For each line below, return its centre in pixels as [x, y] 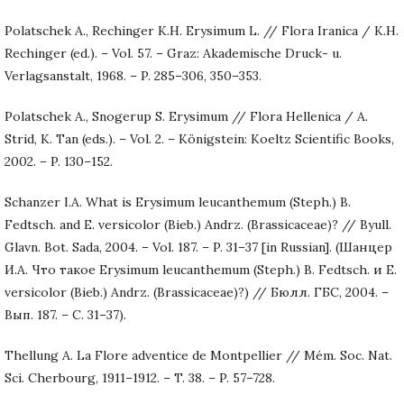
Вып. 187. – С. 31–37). [65, 314]
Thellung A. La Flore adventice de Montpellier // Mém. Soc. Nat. [198, 355]
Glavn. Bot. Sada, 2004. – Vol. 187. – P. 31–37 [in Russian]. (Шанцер [198, 247]
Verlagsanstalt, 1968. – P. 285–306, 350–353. [133, 75]
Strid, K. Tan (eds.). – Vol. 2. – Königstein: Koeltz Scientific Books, [199, 138]
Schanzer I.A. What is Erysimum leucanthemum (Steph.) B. [178, 202]
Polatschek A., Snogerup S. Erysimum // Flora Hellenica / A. [186, 116]
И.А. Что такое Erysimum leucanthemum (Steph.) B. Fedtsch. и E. [201, 269]
